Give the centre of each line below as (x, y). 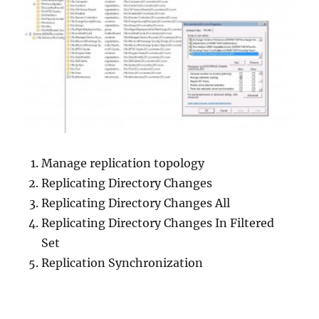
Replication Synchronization (122, 262)
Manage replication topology (123, 163)
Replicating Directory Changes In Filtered (158, 223)
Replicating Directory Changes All (136, 203)
